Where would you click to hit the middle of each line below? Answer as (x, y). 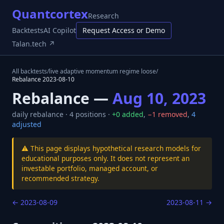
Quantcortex (50, 14)
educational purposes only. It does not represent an (105, 158)
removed (172, 114)
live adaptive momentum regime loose (102, 71)
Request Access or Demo (124, 30)
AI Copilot (60, 30)
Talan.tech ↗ (33, 44)
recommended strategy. (60, 178)
